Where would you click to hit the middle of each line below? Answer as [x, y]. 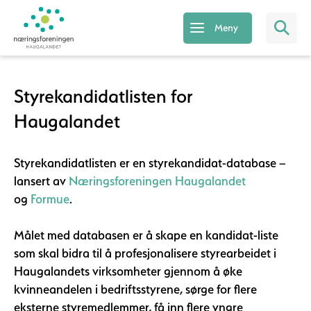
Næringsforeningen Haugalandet [157, 181]
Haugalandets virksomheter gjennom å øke [128, 271]
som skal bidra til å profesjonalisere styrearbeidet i [145, 253]
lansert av [41, 181]
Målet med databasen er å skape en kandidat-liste [146, 235]
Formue [50, 199]
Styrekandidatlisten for [103, 96]
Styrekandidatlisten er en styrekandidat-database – [150, 163]
